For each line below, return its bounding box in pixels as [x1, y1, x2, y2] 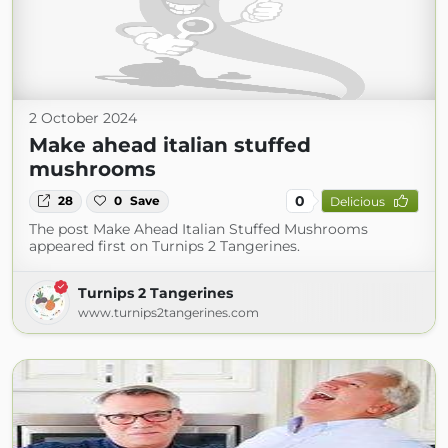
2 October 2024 [29, 109, 137, 128]
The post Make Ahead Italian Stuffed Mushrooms [29, 220, 368, 239]
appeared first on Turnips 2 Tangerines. [29, 237, 300, 256]
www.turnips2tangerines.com [78, 305, 259, 321]
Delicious [329, 193, 385, 209]
